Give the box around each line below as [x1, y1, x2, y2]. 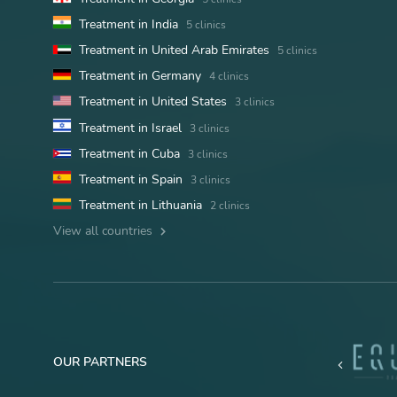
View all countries [53, 222, 156, 240]
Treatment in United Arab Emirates [79, 42, 269, 59]
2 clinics [210, 198, 250, 214]
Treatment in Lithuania [79, 197, 202, 214]
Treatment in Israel [79, 120, 182, 137]
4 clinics [209, 69, 249, 84]
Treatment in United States [79, 93, 227, 111]
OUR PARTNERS [53, 354, 147, 371]
